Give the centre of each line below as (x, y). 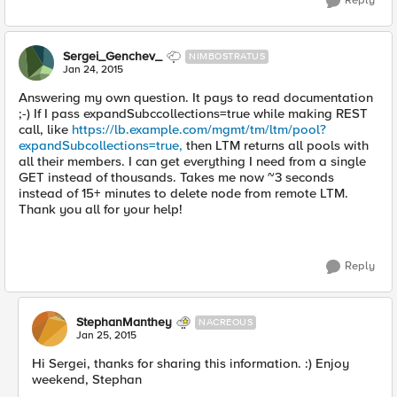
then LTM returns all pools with (276, 145)
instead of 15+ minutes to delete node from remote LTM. (183, 193)
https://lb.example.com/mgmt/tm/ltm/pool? (199, 129)
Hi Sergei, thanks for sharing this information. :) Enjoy (191, 363)
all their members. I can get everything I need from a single (192, 161)
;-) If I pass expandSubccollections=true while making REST (193, 113)
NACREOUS (226, 322)
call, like (45, 129)
